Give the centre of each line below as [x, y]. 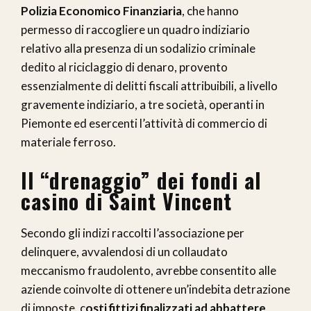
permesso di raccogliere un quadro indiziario [135, 29]
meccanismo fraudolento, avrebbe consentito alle [149, 270]
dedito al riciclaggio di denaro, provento [124, 67]
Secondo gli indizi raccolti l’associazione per [133, 233]
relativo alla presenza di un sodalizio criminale [138, 48]
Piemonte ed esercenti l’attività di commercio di [144, 123]
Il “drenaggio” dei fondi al [141, 180]
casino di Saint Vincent [126, 201]
